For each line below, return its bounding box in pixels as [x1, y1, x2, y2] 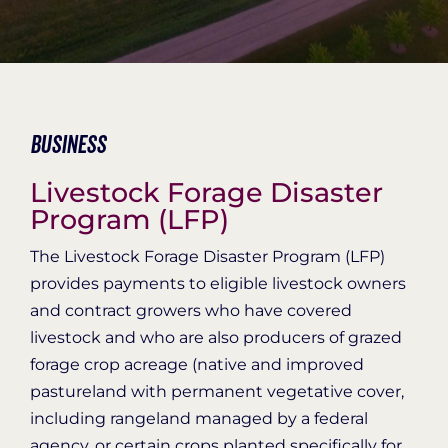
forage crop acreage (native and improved [29, 354, 364, 374]
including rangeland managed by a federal [29, 408, 368, 428]
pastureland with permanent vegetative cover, [29, 381, 404, 401]
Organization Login [286, 9, 419, 36]
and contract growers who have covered [29, 300, 352, 320]
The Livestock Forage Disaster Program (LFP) [29, 246, 385, 266]
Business [29, 129, 106, 161]
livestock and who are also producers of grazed [29, 327, 402, 347]
